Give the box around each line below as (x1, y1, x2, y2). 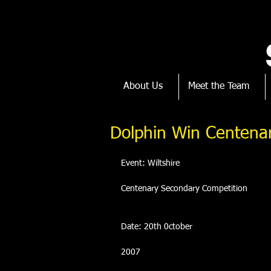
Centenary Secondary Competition (121, 184, 247, 193)
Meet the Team (188, 82, 249, 91)
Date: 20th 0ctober (121, 223, 192, 231)
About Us (123, 82, 163, 91)
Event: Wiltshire (121, 159, 180, 168)
